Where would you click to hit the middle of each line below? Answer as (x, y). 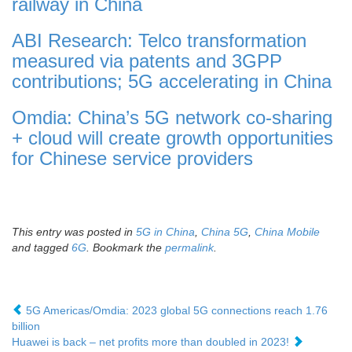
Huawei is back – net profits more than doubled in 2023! (152, 342)
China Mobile (287, 232)
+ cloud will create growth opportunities (172, 138)
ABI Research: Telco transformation (159, 41)
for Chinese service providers (132, 159)
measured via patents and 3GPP (147, 61)
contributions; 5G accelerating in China (172, 82)
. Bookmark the (126, 248)
